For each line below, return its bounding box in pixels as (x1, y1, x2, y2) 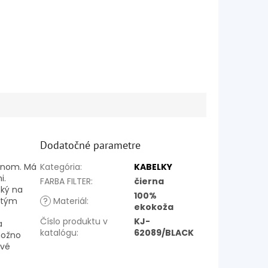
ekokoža (134, 200, 174, 213)
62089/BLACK (134, 226, 194, 239)
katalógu (40, 226, 77, 239)
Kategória (40, 160, 81, 173)
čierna (134, 175, 165, 187)
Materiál (51, 194, 87, 207)
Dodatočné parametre (40, 138, 141, 152)
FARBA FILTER (40, 175, 92, 187)
